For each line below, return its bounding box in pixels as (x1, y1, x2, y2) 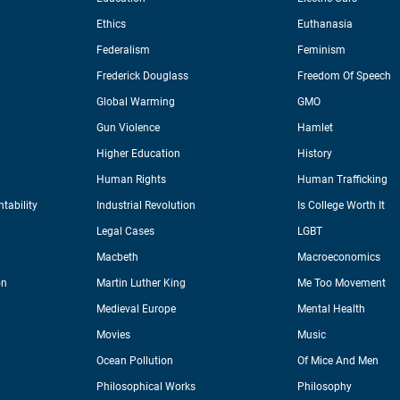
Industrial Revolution (96, 199, 196, 212)
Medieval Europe (96, 303, 177, 316)
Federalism (96, 44, 151, 57)
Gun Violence (96, 121, 161, 135)
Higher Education (96, 147, 181, 161)
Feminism (297, 44, 346, 57)
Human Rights (96, 173, 167, 187)
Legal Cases (96, 225, 155, 238)
